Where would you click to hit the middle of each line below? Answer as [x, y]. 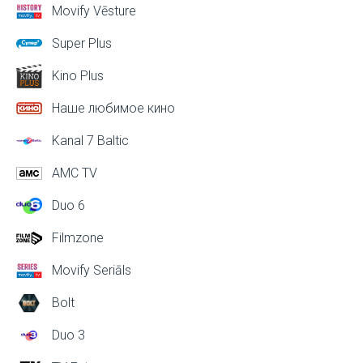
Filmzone [78, 238]
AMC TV [75, 173]
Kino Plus [78, 76]
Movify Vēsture [94, 11]
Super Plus [82, 43]
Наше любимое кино [113, 108]
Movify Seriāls [92, 270]
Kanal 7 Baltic [90, 141]
